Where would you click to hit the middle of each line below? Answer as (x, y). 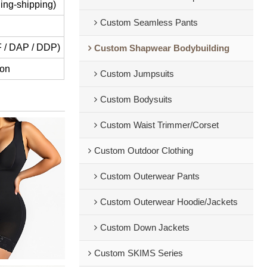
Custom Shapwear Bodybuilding (162, 48)
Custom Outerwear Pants (150, 176)
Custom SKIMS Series (138, 253)
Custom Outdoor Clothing (143, 150)
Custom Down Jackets (145, 227)
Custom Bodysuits (136, 99)
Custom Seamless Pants (149, 22)
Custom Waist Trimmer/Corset (159, 125)
